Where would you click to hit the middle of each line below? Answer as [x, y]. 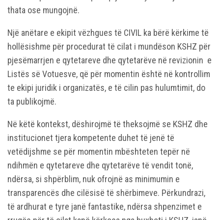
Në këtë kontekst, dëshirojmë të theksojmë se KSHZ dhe [108, 124]
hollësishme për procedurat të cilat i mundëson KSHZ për [109, 47]
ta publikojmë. [32, 102]
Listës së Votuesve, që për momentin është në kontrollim [109, 74]
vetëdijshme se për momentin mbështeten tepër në [99, 152]
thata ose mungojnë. [43, 10]
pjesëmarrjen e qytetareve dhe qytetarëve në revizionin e [110, 60]
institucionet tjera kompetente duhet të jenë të [91, 138]
